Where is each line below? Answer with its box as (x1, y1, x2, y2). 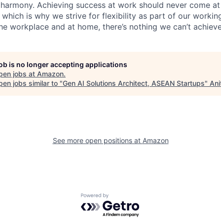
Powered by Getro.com (80, 193, 167, 203)
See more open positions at (52, 136, 143, 145)
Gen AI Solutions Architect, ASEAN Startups (63, 78, 205, 87)
